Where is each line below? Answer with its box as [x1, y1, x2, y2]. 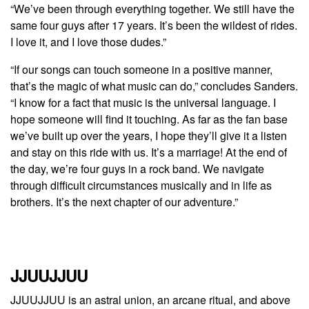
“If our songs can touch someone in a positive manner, [10, 61, 272, 77]
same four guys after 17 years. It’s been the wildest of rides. [10, 17, 297, 33]
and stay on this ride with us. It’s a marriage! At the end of [10, 143, 287, 160]
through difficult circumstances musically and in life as [10, 177, 272, 193]
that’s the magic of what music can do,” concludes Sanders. [10, 77, 298, 94]
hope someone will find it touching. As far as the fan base [10, 110, 288, 127]
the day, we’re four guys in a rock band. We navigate [10, 160, 264, 177]
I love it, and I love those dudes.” [10, 33, 166, 50]
